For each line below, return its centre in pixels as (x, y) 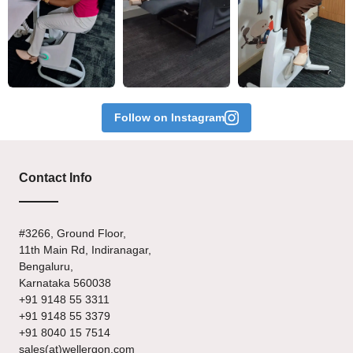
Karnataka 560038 (65, 282)
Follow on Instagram (169, 117)
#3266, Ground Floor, (72, 233)
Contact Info (56, 177)
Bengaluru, (46, 266)
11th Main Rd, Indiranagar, (85, 249)
